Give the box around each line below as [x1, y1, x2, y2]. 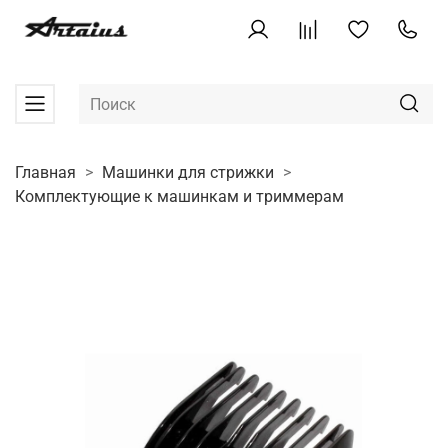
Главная [15, 162, 76, 182]
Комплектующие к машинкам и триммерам [15, 186, 344, 206]
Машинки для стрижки [102, 162, 274, 182]
